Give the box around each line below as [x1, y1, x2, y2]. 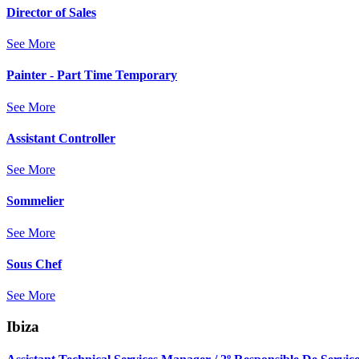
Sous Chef [6, 256, 62, 271]
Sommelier [6, 194, 64, 208]
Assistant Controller [6, 131, 115, 145]
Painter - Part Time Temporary [6, 68, 177, 83]
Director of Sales [6, 5, 96, 19]
